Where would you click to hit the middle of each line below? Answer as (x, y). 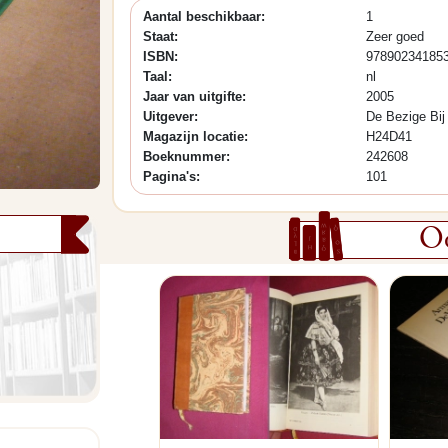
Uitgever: (170, 116)
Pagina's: (171, 176)
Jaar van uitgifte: (194, 96)
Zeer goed (394, 36)
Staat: (160, 36)
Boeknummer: (186, 156)
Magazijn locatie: (195, 136)
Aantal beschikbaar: (204, 16)
